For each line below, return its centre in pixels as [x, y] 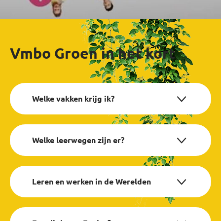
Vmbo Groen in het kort [92, 53]
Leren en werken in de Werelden [92, 181]
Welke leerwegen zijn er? [78, 140]
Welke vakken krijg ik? [73, 98]
